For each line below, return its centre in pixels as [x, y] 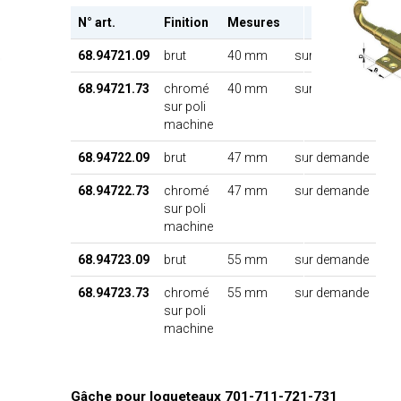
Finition [186, 22]
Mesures [253, 22]
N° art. [96, 22]
